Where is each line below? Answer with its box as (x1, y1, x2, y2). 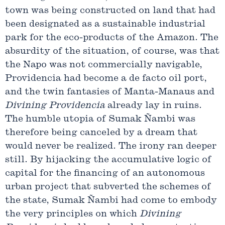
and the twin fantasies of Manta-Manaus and (5, 87, 214, 97)
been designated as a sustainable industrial (5, 20, 205, 30)
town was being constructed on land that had (5, 6, 215, 16)
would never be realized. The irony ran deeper (5, 142, 216, 152)
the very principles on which (5, 209, 140, 219)
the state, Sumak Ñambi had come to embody (5, 196, 217, 206)
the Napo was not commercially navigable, (5, 60, 202, 70)
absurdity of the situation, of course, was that (5, 47, 219, 57)
